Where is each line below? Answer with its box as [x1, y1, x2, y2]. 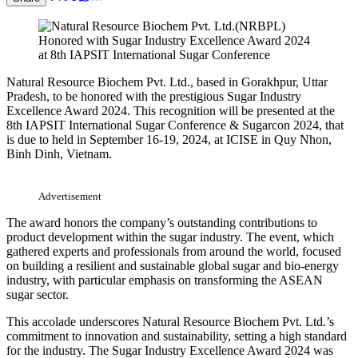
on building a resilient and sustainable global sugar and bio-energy [6, 258, 339, 272]
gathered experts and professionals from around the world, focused [6, 244, 341, 258]
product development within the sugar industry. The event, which [6, 229, 334, 244]
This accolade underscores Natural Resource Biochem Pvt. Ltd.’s [6, 314, 334, 328]
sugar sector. [6, 287, 69, 301]
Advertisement [38, 189, 101, 202]
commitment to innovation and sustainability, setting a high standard [6, 328, 347, 343]
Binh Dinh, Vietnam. [6, 146, 112, 161]
